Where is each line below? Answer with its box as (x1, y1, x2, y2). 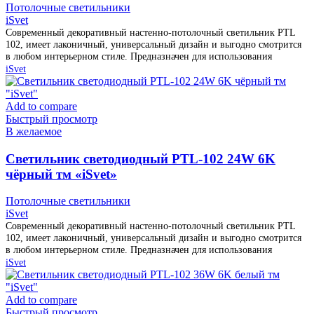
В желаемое (6, 125, 62, 137)
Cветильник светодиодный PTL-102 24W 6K (6, 151, 275, 166)
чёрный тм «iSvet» (6, 166, 117, 182)
